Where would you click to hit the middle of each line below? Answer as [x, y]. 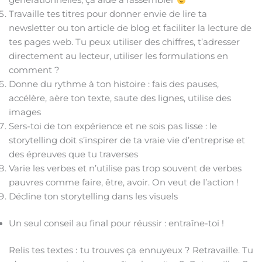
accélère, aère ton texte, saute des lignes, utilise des [120, 99]
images [25, 113]
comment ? [34, 70]
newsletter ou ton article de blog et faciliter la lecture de [130, 28]
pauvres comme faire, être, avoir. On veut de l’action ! [123, 183]
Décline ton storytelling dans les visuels [93, 197]
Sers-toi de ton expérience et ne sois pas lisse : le [113, 127]
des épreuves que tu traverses [73, 155]
